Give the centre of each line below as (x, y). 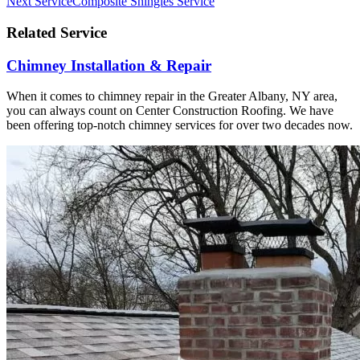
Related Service (57, 32)
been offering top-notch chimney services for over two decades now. (180, 125)
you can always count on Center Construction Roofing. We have (170, 111)
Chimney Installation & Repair (109, 65)
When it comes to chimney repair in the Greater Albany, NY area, (172, 96)
